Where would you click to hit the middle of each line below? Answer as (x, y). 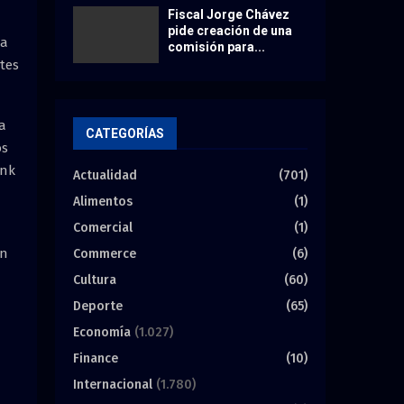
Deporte (98, 306)
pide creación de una (230, 30)
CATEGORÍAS (125, 133)
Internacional (113, 384)
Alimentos (103, 201)
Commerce (105, 253)
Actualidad (105, 175)
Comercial (103, 227)
